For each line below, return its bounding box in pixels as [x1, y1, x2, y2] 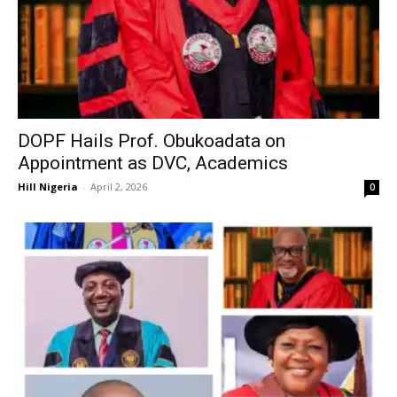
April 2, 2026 [90, 180, 147, 194]
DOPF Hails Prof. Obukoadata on [18, 130, 285, 152]
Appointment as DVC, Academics [18, 152, 288, 175]
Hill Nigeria [18, 180, 78, 194]
